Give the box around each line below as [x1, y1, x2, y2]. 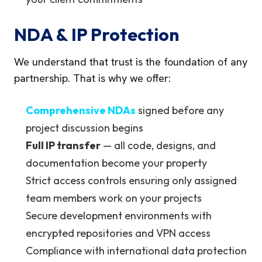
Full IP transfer [26, 139, 101, 152]
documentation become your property [26, 156, 207, 170]
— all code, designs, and [101, 139, 216, 152]
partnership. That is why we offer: [14, 71, 171, 85]
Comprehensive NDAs [26, 104, 136, 117]
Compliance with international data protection [26, 244, 247, 257]
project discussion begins [26, 121, 143, 135]
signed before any [136, 104, 224, 117]
